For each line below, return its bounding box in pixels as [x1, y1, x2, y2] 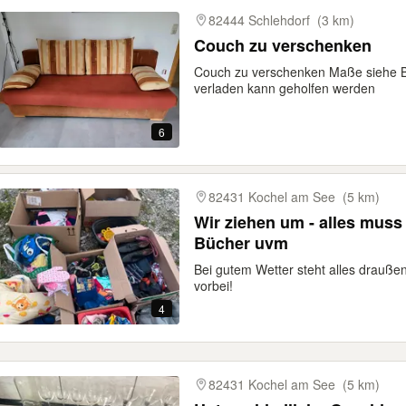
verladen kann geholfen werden [194, 79, 375, 97]
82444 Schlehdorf [208, 11, 310, 29]
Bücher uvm [194, 231, 288, 255]
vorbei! [194, 276, 233, 295]
